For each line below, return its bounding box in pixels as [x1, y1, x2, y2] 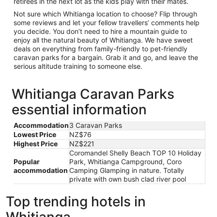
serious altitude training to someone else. [14, 62, 142, 70]
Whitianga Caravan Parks [12, 86, 174, 102]
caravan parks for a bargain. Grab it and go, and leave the [14, 53, 198, 62]
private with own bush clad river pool [69, 175, 186, 183]
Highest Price [14, 139, 58, 148]
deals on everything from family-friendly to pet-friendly [14, 45, 187, 53]
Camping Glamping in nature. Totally [69, 166, 184, 174]
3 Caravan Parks [69, 121, 122, 129]
